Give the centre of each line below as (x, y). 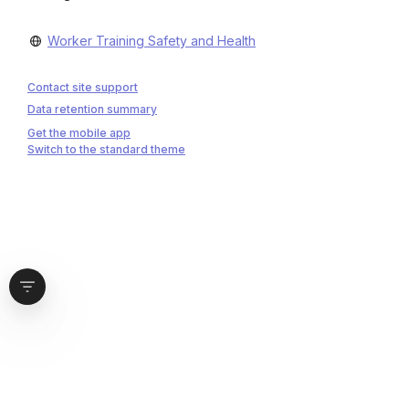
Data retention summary (92, 109)
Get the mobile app (79, 133)
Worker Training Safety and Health (152, 41)
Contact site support (83, 87)
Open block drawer (79, 293)
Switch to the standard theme (106, 150)
